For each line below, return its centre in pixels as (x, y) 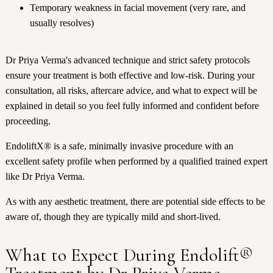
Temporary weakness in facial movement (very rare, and (137, 8)
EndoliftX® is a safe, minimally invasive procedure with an (119, 146)
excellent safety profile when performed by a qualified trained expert (136, 161)
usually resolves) (62, 23)
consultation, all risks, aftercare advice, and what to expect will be (131, 91)
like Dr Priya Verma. (45, 177)
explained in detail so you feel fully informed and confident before (132, 106)
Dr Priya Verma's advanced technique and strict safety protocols (127, 60)
